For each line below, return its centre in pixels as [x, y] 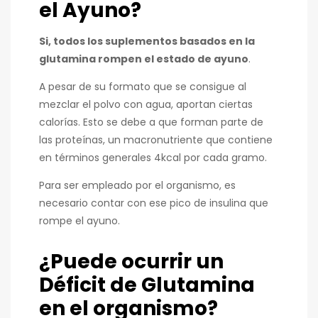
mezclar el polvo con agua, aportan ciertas [146, 105]
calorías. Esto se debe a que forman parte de [151, 122]
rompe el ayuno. [79, 221]
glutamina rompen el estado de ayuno [144, 59]
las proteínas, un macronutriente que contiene [156, 140]
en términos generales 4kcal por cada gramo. [153, 158]
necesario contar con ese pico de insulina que [154, 203]
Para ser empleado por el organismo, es [137, 186]
